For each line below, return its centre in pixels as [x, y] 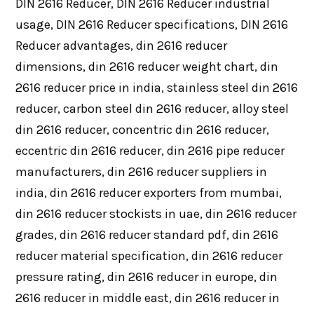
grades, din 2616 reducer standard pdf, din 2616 [146, 234]
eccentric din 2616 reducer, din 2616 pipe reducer [150, 150]
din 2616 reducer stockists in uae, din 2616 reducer [156, 213]
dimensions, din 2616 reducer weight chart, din [146, 66]
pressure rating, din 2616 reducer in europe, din [146, 277]
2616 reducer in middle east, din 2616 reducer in [147, 298]
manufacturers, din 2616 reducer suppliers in [141, 171]
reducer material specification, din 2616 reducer [149, 255]
